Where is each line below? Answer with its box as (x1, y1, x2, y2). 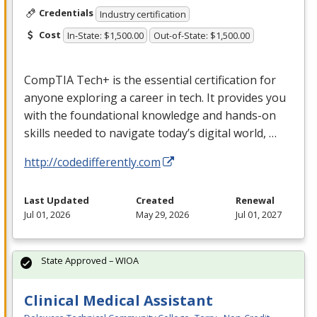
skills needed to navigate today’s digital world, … (24, 125, 277, 142)
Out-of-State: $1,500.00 (154, 29, 250, 42)
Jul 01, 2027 (236, 208, 282, 221)
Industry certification (99, 7, 186, 21)
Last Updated (24, 194, 89, 207)
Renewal (236, 194, 275, 207)
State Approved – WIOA (41, 254, 139, 267)
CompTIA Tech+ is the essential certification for (24, 72, 276, 88)
